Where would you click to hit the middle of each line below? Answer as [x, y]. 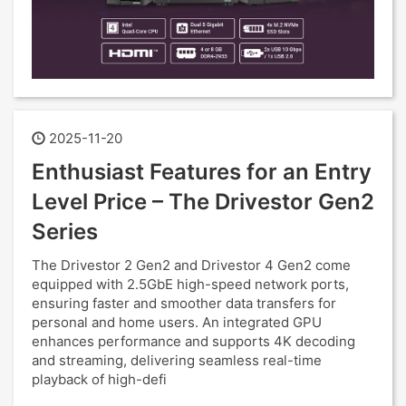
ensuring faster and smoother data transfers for [184, 303]
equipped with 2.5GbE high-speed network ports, [190, 284]
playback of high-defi [99, 379]
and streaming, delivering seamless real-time [177, 360]
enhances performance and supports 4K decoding [193, 341]
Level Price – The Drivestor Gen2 [203, 202]
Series [65, 232]
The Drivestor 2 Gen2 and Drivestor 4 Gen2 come [191, 265]
